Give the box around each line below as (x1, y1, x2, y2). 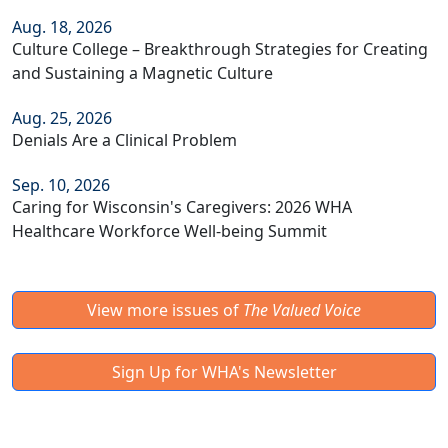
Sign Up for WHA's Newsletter (111, 361, 337, 383)
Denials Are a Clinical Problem (12, 129, 237, 151)
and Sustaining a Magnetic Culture (12, 62, 273, 84)
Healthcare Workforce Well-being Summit (12, 220, 327, 242)
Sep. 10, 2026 (12, 174, 110, 196)
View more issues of (87, 299, 243, 321)
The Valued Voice (243, 299, 361, 321)
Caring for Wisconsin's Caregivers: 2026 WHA (12, 196, 352, 218)
